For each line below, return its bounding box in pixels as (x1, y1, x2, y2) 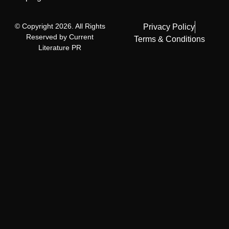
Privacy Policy (143, 22, 195, 31)
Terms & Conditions (133, 34, 205, 43)
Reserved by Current (26, 32, 94, 41)
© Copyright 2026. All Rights (14, 21, 105, 30)
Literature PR (38, 43, 81, 52)
